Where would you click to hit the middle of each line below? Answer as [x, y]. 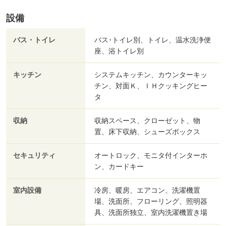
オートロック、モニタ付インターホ [151, 156]
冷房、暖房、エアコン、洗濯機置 [147, 190]
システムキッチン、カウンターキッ [151, 75]
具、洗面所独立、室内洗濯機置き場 [151, 213]
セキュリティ [34, 156]
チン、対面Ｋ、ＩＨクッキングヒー [151, 86]
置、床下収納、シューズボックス [147, 132]
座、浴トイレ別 [119, 51]
